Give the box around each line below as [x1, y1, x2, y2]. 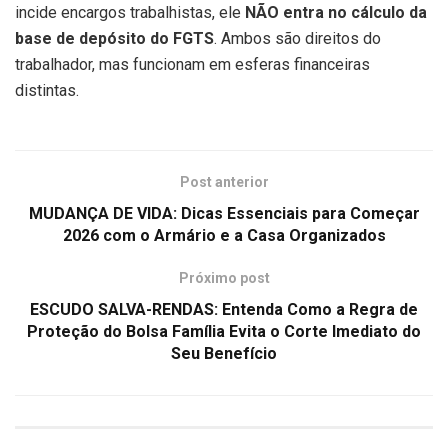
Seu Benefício [171, 343, 277, 363]
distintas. [15, 80, 79, 100]
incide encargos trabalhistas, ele [15, 2, 245, 22]
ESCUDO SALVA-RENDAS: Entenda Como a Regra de [30, 299, 418, 319]
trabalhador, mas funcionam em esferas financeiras [15, 54, 370, 74]
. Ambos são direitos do [214, 28, 381, 48]
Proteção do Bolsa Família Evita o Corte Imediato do [27, 321, 421, 341]
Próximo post [178, 269, 270, 286]
